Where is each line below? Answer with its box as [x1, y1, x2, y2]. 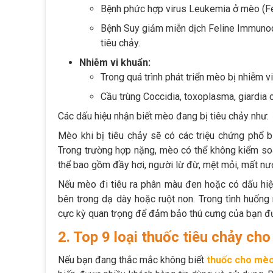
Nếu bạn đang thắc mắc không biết [58, 254, 207, 266]
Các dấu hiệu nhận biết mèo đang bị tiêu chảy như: [58, 110, 269, 122]
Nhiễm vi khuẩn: [79, 57, 151, 69]
